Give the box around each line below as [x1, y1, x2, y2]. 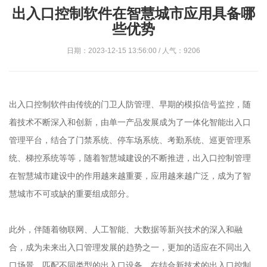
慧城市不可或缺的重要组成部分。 [9, 189, 134, 198]
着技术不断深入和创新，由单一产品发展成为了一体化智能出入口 [9, 117, 251, 127]
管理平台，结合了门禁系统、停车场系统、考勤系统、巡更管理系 [9, 135, 251, 145]
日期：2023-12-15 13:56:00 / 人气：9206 [67, 46, 200, 55]
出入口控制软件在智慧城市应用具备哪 [12, 5, 255, 21]
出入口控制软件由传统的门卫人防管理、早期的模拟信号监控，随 [9, 100, 251, 109]
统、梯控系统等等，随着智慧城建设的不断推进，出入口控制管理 [9, 153, 251, 163]
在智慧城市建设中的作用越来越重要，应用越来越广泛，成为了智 [9, 171, 251, 181]
